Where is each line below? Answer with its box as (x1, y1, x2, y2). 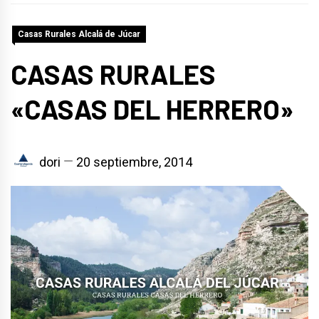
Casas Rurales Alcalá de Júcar (18, 29, 140, 39)
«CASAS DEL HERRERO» (11, 93, 293, 125)
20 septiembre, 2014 (76, 154, 192, 169)
